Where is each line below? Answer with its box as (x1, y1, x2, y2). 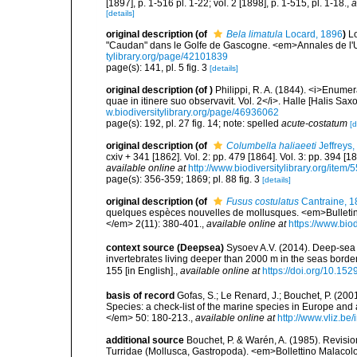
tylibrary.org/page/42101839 (106, 51, 228, 62)
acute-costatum (281, 118, 347, 129)
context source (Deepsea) (106, 242, 224, 254)
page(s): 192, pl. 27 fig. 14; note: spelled (106, 118, 281, 129)
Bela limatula (226, 29, 283, 40)
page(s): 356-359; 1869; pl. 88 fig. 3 (106, 174, 262, 185)
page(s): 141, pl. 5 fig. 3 (106, 62, 210, 73)
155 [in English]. (106, 265, 175, 277)
